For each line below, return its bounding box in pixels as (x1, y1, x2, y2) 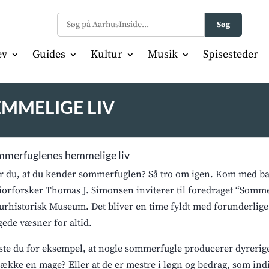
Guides (32, 47, 65, 61)
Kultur (90, 47, 122, 61)
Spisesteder (202, 47, 258, 61)
